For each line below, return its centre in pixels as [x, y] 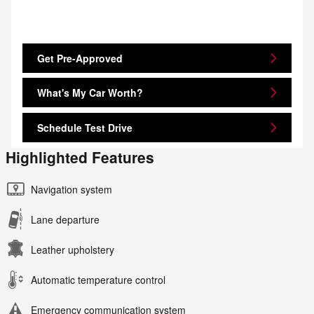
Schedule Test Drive [85, 127]
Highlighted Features [80, 157]
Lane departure [65, 219]
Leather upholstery [73, 249]
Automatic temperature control [98, 279]
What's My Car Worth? [90, 92]
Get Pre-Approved [80, 58]
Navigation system [71, 189]
